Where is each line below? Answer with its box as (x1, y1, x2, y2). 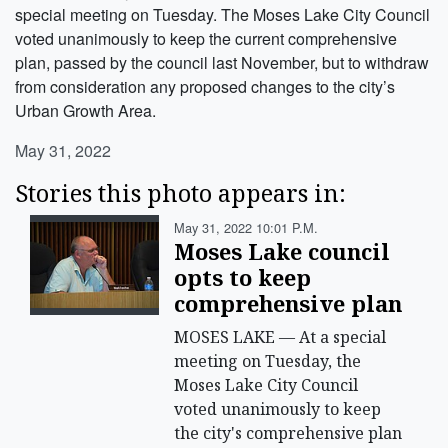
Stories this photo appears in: (15, 176, 346, 209)
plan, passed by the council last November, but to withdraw (15, 50, 429, 74)
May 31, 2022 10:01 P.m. (174, 217, 319, 237)
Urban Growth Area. (15, 98, 156, 122)
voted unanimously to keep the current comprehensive (15, 26, 397, 50)
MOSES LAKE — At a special (174, 325, 387, 348)
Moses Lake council (174, 236, 391, 266)
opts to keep (174, 262, 312, 292)
